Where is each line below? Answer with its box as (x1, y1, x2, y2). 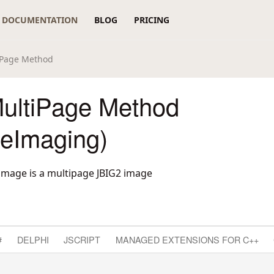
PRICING (133, 14, 169, 26)
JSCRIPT (64, 232, 101, 246)
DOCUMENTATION (2, 14, 78, 26)
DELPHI (17, 232, 49, 246)
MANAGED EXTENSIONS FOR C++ (115, 232, 259, 246)
